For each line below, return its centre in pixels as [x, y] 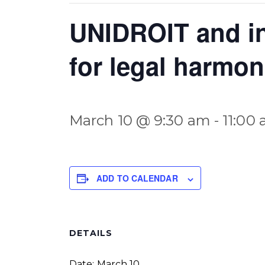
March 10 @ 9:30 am [140, 121]
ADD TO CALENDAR [137, 178]
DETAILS [91, 233]
